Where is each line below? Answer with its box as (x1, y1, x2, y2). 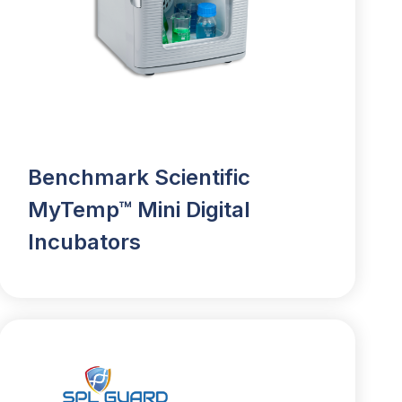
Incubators (27, 229, 141, 256)
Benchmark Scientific (27, 164, 250, 191)
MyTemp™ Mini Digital (27, 197, 250, 223)
